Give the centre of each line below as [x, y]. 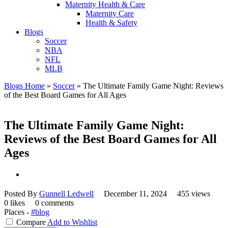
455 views [195, 194]
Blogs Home [24, 85]
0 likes [16, 203]
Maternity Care [110, 13]
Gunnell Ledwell [66, 194]
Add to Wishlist [72, 222]
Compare [31, 222]
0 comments [54, 203]
